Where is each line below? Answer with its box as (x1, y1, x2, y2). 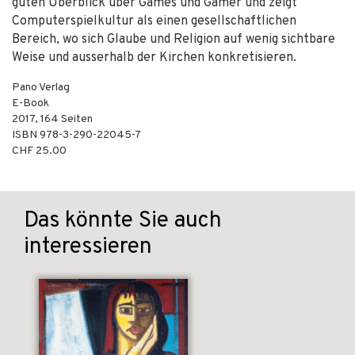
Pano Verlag (12, 81, 70, 94)
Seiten (59, 113, 93, 126)
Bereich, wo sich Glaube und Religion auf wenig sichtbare (12, 32, 335, 48)
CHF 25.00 (12, 144, 67, 158)
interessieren (24, 233, 152, 261)
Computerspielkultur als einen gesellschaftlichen (12, 13, 296, 29)
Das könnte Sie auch (24, 207, 222, 235)
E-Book (12, 97, 49, 110)
